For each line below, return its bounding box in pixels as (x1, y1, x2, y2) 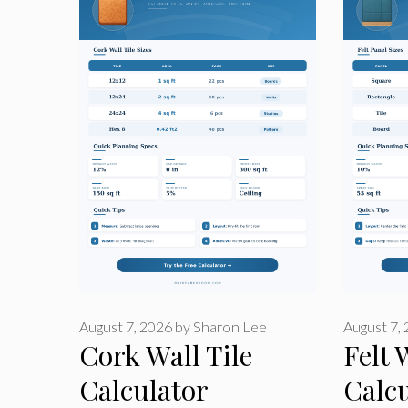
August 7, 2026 (79, 318, 172, 336)
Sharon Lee (193, 318, 267, 336)
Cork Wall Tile (79, 337, 252, 374)
